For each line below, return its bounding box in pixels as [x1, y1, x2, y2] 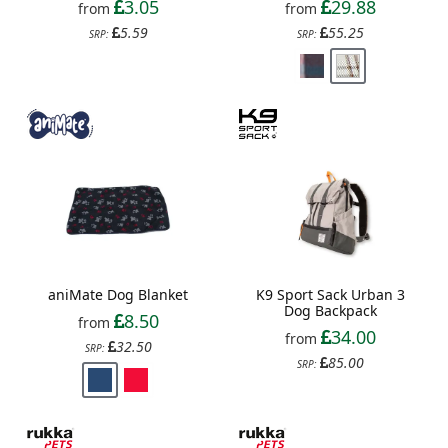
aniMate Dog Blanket [48, 284, 188, 304]
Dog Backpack [283, 300, 377, 320]
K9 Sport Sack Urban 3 [255, 284, 405, 304]
